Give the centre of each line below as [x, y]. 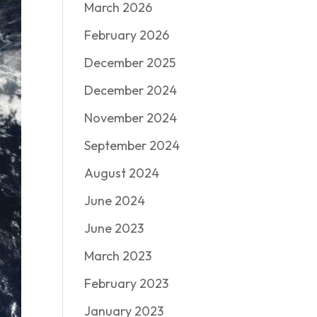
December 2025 [130, 63]
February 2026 [127, 35]
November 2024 [131, 118]
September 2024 [132, 145]
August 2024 [122, 173]
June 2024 [115, 201]
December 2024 [131, 90]
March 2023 [118, 256]
